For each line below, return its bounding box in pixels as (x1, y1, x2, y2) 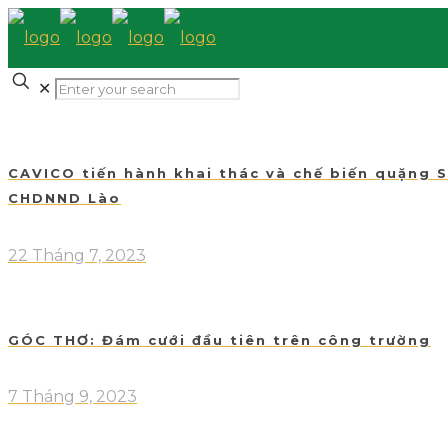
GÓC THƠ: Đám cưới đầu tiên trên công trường (8, 331, 431, 348)
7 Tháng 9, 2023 (8, 387, 137, 407)
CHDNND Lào (8, 190, 121, 207)
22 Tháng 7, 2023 (8, 245, 146, 265)
